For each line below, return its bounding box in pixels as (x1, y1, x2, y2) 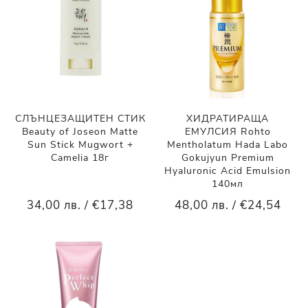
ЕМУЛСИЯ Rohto (184, 124, 271, 138)
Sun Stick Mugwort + (27, 137, 133, 151)
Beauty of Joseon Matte (22, 124, 139, 138)
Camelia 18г (51, 151, 110, 164)
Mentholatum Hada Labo (167, 137, 289, 151)
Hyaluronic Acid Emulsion (164, 164, 291, 177)
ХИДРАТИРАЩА (186, 111, 269, 125)
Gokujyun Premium (181, 151, 274, 164)
